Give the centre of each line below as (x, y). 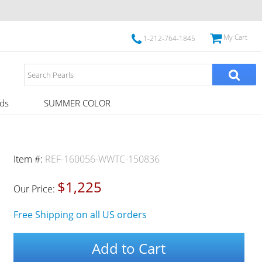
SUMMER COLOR (77, 103)
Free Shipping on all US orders (80, 215)
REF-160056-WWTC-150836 (102, 159)
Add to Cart (129, 248)
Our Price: (35, 189)
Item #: (29, 159)
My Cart (235, 37)
